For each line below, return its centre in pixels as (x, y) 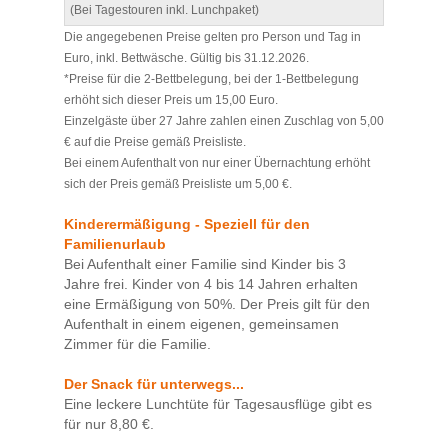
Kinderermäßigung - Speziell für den (187, 224)
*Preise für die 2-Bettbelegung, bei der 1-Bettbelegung (211, 79)
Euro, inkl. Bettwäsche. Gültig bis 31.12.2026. (186, 58)
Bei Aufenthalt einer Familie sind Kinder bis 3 (205, 264)
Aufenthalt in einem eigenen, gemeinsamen (201, 324)
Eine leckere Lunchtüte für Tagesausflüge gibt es (218, 404)
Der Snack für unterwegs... (154, 384)
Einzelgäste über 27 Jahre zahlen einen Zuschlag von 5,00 (224, 121)
